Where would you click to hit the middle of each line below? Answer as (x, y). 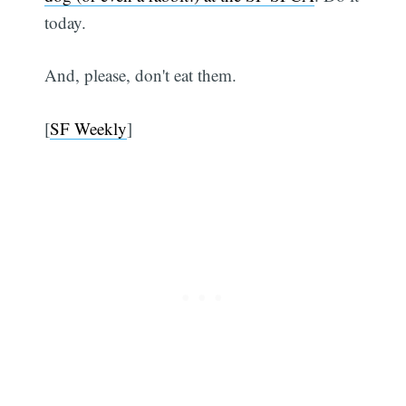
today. (66, 22)
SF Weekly (89, 128)
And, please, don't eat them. (141, 75)
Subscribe (333, 54)
